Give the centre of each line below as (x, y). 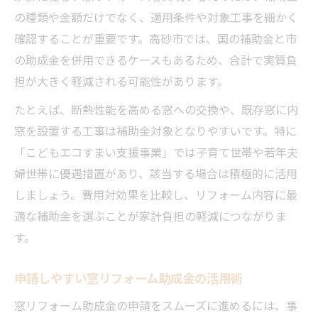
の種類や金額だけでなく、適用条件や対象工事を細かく (156, 17)
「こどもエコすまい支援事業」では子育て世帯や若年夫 (156, 152)
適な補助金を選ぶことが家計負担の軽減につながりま (150, 215)
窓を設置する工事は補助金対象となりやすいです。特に (155, 130)
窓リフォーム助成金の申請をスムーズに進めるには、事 (156, 305)
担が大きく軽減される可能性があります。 (121, 81)
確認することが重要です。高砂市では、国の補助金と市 (155, 38)
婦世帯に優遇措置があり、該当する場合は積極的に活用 (156, 173)
